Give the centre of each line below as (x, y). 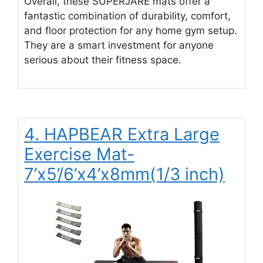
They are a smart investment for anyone (119, 45)
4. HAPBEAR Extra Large (122, 134)
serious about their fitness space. (103, 60)
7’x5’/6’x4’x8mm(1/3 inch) (124, 174)
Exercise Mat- (79, 154)
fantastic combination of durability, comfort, (127, 16)
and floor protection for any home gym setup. (131, 30)
